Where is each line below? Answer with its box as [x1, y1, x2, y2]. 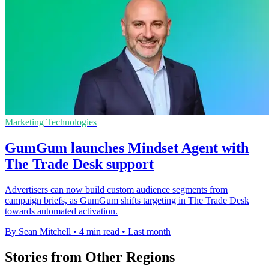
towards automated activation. [5, 205, 118, 216]
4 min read [79, 226, 119, 237]
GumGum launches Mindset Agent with [5, 139, 249, 156]
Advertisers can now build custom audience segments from [5, 184, 228, 195]
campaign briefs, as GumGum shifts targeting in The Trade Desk [5, 195, 249, 205]
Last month [128, 226, 171, 237]
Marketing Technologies [5, 116, 97, 127]
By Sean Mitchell [5, 226, 71, 237]
